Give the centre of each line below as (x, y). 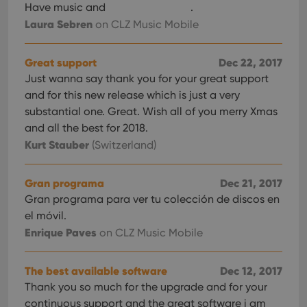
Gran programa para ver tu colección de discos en (152, 199)
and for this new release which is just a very (132, 95)
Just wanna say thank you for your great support (147, 78)
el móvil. (46, 216)
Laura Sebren (59, 24)
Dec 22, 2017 (250, 62)
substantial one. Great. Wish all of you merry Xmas (151, 111)
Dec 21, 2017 (251, 183)
